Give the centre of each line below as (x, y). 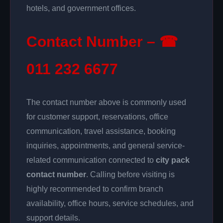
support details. (53, 218)
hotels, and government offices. (81, 8)
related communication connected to (91, 160)
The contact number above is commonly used (106, 102)
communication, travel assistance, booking (101, 131)
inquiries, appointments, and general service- (106, 146)
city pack (173, 160)
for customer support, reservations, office (97, 117)
